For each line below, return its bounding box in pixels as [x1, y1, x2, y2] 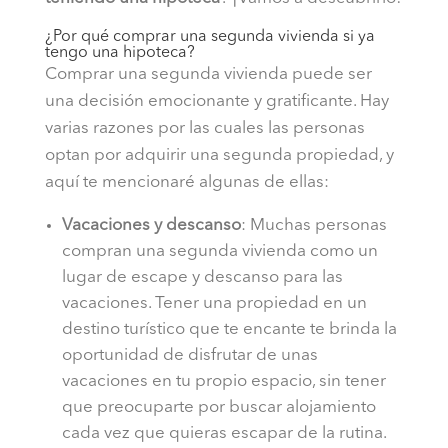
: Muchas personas [240, 217, 387, 235]
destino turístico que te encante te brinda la [61, 321, 397, 339]
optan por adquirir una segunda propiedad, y [44, 147, 394, 165]
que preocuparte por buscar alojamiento [61, 399, 376, 417]
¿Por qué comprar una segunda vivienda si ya [44, 29, 375, 46]
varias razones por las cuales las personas [44, 120, 365, 138]
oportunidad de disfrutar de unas [61, 347, 318, 365]
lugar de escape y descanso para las [61, 269, 343, 287]
